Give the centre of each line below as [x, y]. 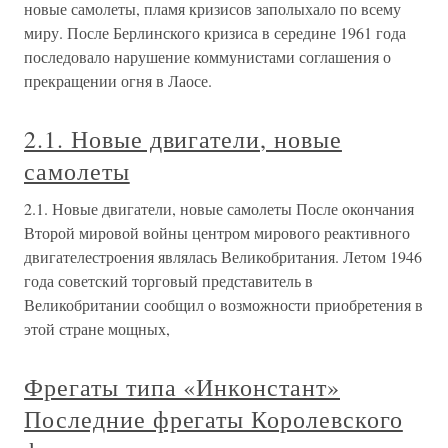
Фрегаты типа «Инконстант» [182, 387]
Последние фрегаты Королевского [213, 419]
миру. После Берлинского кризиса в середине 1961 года [215, 32]
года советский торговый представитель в [168, 280]
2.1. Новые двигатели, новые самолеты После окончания [219, 208]
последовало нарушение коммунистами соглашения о [207, 56]
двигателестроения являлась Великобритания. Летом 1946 [223, 256]
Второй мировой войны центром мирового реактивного [217, 232]
